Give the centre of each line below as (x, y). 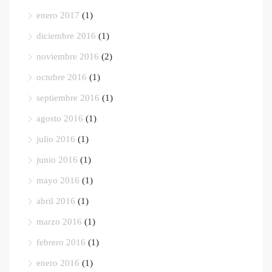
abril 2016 (56, 201)
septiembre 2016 (68, 97)
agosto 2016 (60, 118)
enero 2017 (58, 15)
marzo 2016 (59, 221)
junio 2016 (57, 159)
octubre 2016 (62, 77)
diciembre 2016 (66, 36)
